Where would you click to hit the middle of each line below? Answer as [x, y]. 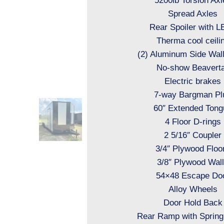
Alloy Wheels [193, 189]
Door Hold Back [193, 203]
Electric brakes [193, 81]
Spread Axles [193, 14]
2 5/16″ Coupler [193, 135]
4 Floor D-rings [193, 122]
